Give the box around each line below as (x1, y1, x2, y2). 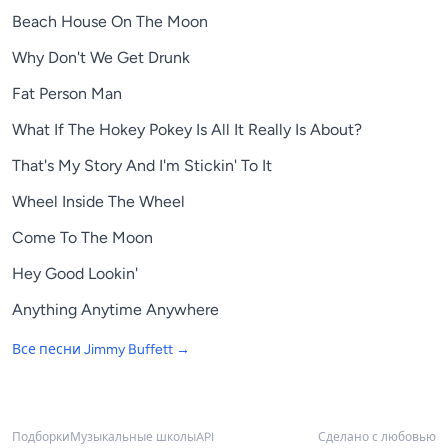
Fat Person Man (12, 83, 122, 103)
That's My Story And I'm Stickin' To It (12, 155, 272, 175)
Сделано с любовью (318, 430, 436, 444)
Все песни (12, 340, 84, 358)
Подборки (12, 430, 70, 444)
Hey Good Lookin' (12, 263, 138, 283)
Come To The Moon (12, 227, 153, 247)
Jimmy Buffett (84, 340, 173, 358)
